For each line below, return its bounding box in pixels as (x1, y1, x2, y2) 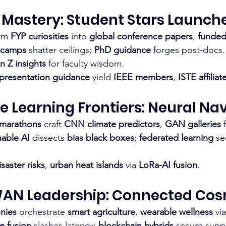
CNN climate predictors (64, 118, 160, 130)
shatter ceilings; (26, 44, 94, 55)
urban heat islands (50, 159, 123, 171)
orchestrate (17, 206, 68, 217)
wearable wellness (140, 206, 213, 217)
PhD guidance (94, 44, 151, 55)
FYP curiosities (11, 30, 69, 42)
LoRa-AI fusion (139, 159, 197, 171)
